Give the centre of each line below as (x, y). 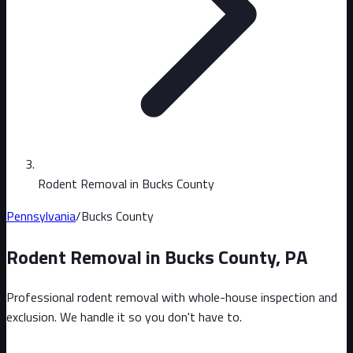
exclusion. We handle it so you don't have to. (124, 316)
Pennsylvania (41, 216)
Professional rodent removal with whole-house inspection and (172, 297)
